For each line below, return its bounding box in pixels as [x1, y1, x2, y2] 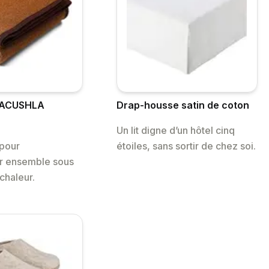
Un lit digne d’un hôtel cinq [116, 124, 235, 137]
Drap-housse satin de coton [116, 99, 249, 112]
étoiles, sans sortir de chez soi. [116, 140, 256, 153]
